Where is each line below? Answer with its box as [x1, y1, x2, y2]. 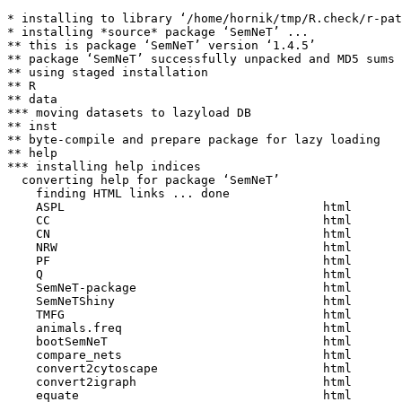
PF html [7, 254, 366, 267]
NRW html [7, 240, 366, 254]
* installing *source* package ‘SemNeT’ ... [7, 25, 309, 39]
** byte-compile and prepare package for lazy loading [7, 133, 380, 146]
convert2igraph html [7, 375, 366, 389]
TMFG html [7, 308, 366, 321]
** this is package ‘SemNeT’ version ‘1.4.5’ [7, 39, 316, 52]
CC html [7, 214, 366, 227]
